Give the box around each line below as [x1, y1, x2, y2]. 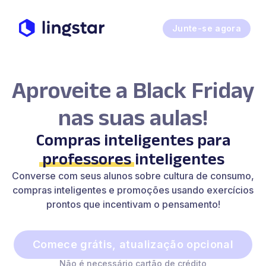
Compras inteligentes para [36, 131, 230, 149]
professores [42, 150, 131, 168]
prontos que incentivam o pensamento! [46, 198, 220, 210]
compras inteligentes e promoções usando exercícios [12, 184, 254, 196]
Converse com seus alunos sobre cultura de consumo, [12, 170, 254, 182]
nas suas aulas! [58, 104, 208, 130]
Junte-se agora [172, 23, 241, 33]
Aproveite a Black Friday [11, 77, 255, 103]
